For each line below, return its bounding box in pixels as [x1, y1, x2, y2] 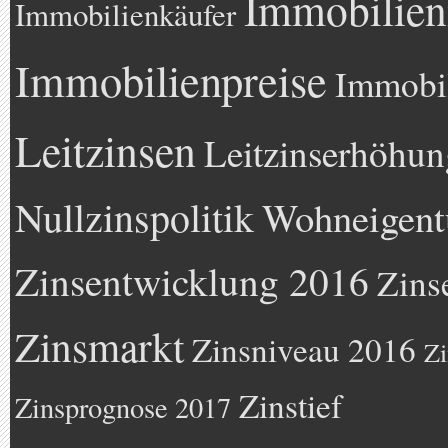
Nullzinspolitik [15, 190, 254, 243]
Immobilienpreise [15, 50, 327, 109]
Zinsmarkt [15, 318, 184, 374]
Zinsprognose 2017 [15, 388, 231, 426]
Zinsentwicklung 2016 [15, 254, 369, 307]
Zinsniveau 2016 [192, 327, 416, 371]
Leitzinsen [15, 121, 196, 179]
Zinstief [239, 383, 342, 427]
